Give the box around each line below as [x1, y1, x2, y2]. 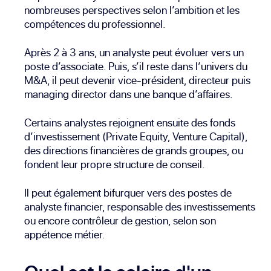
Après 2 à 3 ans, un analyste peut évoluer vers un [24, 44, 244, 60]
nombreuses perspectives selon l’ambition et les [24, 2, 240, 18]
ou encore [24, 212, 72, 228]
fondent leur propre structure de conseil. [24, 156, 205, 172]
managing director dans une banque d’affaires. [24, 86, 233, 102]
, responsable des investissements [102, 198, 255, 214]
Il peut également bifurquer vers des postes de [24, 184, 232, 200]
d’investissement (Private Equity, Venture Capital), [24, 128, 247, 144]
